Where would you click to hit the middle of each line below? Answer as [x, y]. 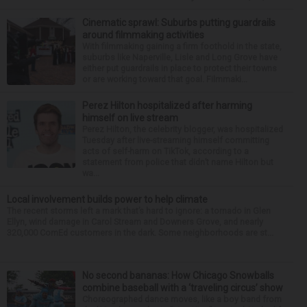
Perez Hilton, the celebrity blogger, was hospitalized [183, 129]
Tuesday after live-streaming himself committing [176, 140]
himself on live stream [130, 118]
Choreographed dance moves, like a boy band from [182, 299]
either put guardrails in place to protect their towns [180, 68]
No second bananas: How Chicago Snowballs [178, 275]
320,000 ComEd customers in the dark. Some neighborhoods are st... [140, 232]
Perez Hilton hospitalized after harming [167, 105]
